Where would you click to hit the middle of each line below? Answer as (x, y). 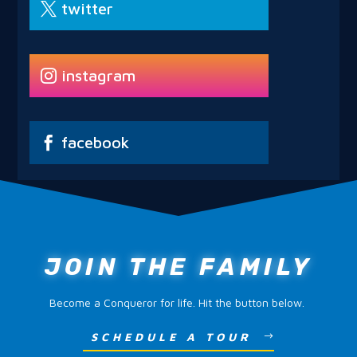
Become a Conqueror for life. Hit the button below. (177, 303)
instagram (99, 75)
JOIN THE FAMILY (178, 267)
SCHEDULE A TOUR (171, 337)
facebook (96, 142)
